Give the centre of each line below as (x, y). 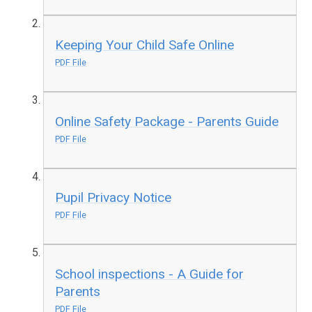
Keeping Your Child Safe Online (145, 45)
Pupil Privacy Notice (114, 198)
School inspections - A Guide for (150, 274)
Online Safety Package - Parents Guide (167, 121)
